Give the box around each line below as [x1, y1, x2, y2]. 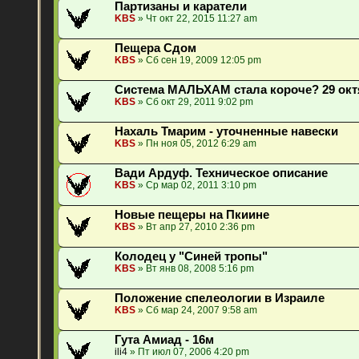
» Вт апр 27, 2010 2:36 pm [135, 221, 256, 233]
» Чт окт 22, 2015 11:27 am [135, 13, 258, 25]
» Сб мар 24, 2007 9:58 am [135, 305, 258, 317]
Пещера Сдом [115, 42, 197, 55]
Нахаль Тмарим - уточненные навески [115, 125, 339, 139]
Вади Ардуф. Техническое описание [115, 167, 329, 180]
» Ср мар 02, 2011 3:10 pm [135, 179, 257, 192]
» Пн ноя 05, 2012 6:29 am [135, 138, 257, 150]
